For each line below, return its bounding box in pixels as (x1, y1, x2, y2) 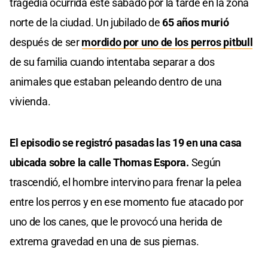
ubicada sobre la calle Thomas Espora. (10, 156, 191, 169)
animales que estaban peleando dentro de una (10, 75, 223, 89)
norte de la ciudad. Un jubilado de (10, 16, 163, 29)
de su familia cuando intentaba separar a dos (10, 56, 215, 69)
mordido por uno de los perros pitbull (81, 36, 253, 49)
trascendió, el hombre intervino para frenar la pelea (10, 176, 242, 189)
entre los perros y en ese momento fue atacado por (10, 196, 243, 209)
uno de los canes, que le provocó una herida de (10, 215, 223, 229)
